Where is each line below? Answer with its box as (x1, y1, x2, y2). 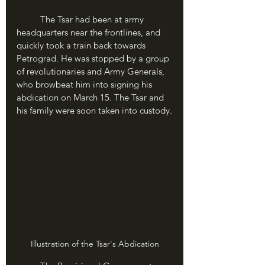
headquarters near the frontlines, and (17, 26, 163, 38)
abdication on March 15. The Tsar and (17, 91, 166, 103)
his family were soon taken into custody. (17, 104, 172, 116)
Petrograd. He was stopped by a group (17, 52, 172, 64)
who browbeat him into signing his (17, 78, 154, 90)
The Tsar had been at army (17, 13, 40, 25)
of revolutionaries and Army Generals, (17, 65, 167, 77)
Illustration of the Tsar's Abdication (30, 238, 159, 249)
